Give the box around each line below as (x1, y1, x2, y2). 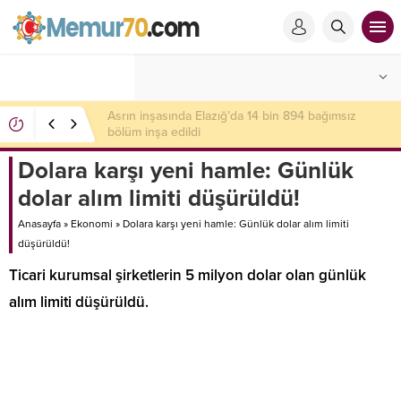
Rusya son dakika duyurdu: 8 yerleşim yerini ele (107, 108, 372, 124)
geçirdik (107, 124, 151, 140)
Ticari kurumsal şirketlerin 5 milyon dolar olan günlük (9, 266, 366, 285)
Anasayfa (18, 218, 61, 230)
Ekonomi (71, 218, 113, 230)
